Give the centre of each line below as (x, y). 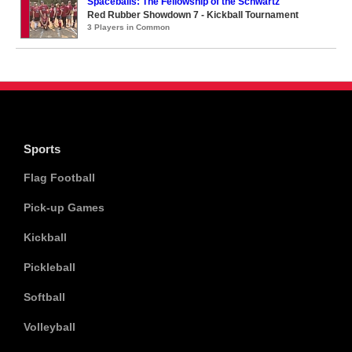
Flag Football (59, 178)
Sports (42, 149)
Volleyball (49, 327)
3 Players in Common (128, 27)
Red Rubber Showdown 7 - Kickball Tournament (193, 15)
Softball (44, 297)
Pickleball (49, 267)
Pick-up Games (64, 207)
